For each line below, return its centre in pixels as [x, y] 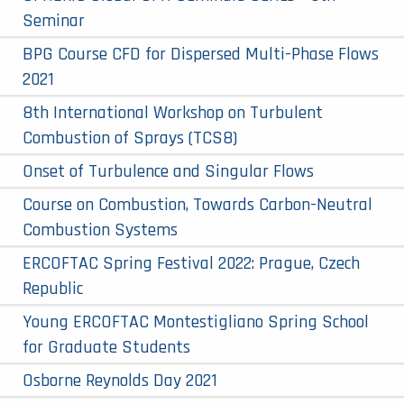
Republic [53, 288]
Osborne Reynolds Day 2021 [120, 380]
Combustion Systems [100, 230]
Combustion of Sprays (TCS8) [130, 138]
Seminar [54, 20]
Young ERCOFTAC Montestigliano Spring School [196, 321]
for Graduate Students [106, 347]
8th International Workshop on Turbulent [173, 112]
